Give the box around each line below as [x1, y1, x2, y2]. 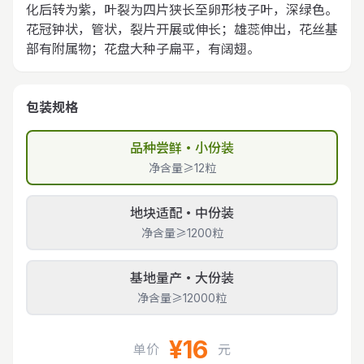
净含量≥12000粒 [137, 291, 227, 305]
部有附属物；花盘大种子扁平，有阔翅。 [26, 41, 260, 57]
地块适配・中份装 [130, 205, 234, 221]
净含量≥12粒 [148, 161, 216, 175]
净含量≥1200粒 [141, 226, 223, 240]
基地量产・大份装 [130, 270, 234, 286]
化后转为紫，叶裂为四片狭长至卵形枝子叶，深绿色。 [26, 2, 338, 18]
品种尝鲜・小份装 [130, 140, 234, 156]
